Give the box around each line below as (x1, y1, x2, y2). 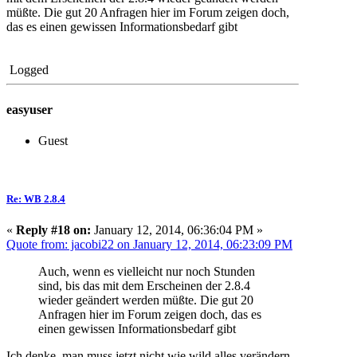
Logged (6, 63, 49, 77)
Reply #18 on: (16, 223, 91, 237)
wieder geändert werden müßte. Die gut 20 (38, 293, 253, 308)
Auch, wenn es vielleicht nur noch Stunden (38, 265, 255, 279)
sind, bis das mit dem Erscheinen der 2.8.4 (38, 279, 250, 293)
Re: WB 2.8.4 (6, 193, 65, 206)
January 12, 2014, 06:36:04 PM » (91, 223, 263, 237)
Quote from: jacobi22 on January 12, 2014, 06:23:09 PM (6, 237, 292, 252)
